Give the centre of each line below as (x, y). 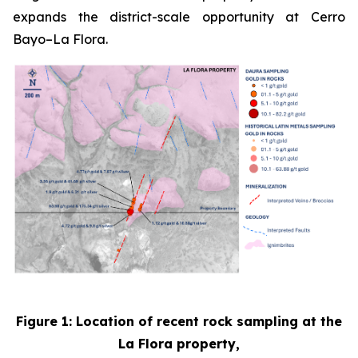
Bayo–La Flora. (60, 39)
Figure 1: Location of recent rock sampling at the (179, 322)
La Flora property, (179, 344)
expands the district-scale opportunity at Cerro (179, 17)
